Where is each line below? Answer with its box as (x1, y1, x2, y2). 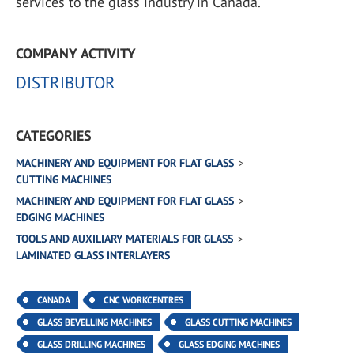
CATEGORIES (16, 126, 92, 145)
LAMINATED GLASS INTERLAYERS (16, 248, 170, 262)
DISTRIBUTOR (16, 72, 115, 93)
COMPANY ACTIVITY (16, 44, 136, 62)
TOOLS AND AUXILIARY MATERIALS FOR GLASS (16, 232, 233, 246)
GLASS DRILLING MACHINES (37, 338, 145, 350)
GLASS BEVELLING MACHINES (37, 316, 152, 328)
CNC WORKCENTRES (104, 294, 183, 306)
